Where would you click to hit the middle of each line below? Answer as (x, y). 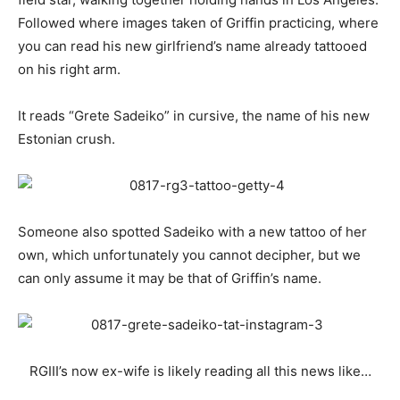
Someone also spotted (91, 231)
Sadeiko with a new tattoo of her (265, 231)
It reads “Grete (66, 115)
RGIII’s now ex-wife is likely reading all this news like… (200, 371)
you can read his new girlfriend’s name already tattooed (192, 46)
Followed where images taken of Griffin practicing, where (198, 22)
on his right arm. (69, 69)
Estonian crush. (67, 138)
